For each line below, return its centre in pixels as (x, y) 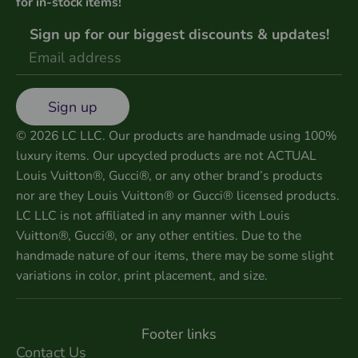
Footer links (179, 334)
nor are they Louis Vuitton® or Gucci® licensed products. (178, 196)
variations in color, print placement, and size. (142, 276)
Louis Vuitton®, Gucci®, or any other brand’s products (169, 176)
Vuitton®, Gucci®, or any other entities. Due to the (159, 236)
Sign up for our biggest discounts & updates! (179, 35)
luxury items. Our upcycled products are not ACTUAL (166, 156)
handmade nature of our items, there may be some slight (175, 256)
